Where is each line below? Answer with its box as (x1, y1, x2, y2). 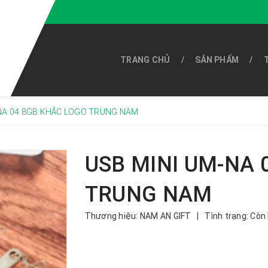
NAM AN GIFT (139, 211, 193, 221)
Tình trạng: (205, 211, 248, 221)
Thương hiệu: (84, 211, 138, 221)
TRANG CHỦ (120, 55, 170, 65)
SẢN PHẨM (195, 55, 239, 65)
